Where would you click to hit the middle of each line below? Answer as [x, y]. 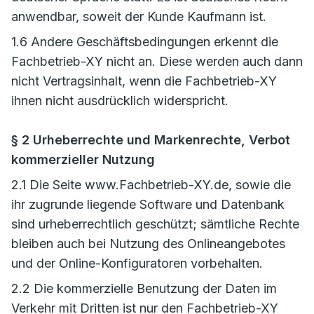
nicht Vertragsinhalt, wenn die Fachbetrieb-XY [144, 81]
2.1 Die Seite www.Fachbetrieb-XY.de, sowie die [151, 185]
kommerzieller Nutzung [83, 159]
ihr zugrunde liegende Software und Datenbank [148, 204]
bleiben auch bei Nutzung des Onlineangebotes [148, 244]
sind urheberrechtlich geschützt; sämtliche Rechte [155, 224]
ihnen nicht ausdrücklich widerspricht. [120, 101]
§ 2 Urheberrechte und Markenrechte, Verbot [151, 140]
